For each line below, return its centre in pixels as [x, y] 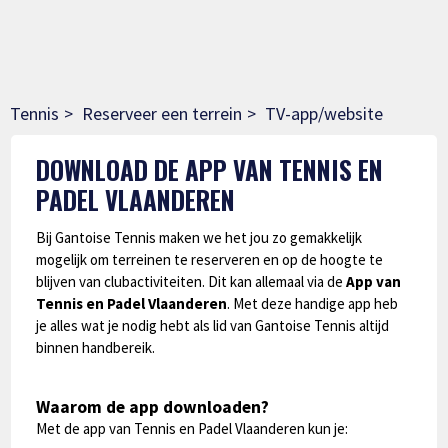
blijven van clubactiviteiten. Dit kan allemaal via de [191, 281]
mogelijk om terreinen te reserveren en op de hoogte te [210, 259]
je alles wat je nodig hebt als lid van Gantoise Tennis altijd [213, 325]
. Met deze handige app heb [313, 303]
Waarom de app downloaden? [153, 406]
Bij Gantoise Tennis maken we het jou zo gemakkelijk [199, 237]
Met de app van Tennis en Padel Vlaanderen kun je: [192, 428]
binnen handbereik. [96, 347]
